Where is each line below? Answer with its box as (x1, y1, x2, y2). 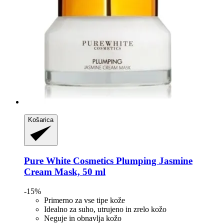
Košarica (28, 115, 53, 123)
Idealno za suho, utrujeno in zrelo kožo (44, 204, 166, 213)
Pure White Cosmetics (24, 155, 113, 166)
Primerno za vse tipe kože (44, 195, 125, 204)
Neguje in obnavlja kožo (44, 213, 121, 222)
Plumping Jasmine (113, 155, 192, 166)
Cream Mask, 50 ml (24, 166, 105, 177)
